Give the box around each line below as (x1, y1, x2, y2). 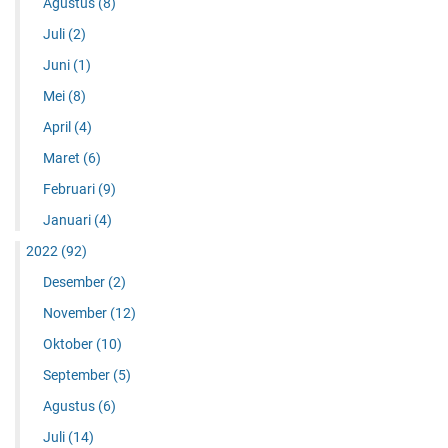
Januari (42, 211, 94, 228)
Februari (42, 180, 98, 197)
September (42, 366, 113, 383)
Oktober (42, 335, 96, 352)
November (42, 304, 110, 321)
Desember (42, 273, 108, 290)
